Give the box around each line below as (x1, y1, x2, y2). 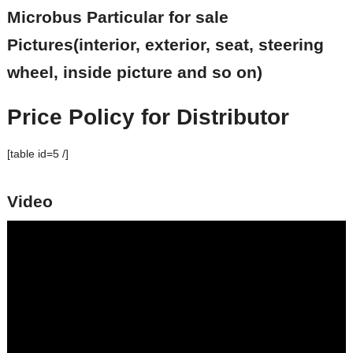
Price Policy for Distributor (6, 105, 289, 130)
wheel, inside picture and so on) (6, 62, 262, 81)
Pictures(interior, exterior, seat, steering (6, 35, 324, 54)
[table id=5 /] (6, 147, 69, 161)
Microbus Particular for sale (6, 7, 229, 26)
